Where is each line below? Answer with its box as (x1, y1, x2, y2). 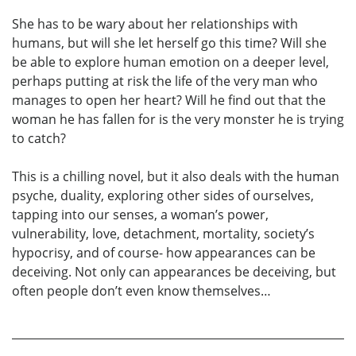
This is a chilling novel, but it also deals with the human (12, 168, 339, 186)
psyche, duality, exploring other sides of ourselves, (12, 187, 314, 205)
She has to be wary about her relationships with (12, 15, 298, 33)
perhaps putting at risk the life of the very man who (12, 72, 318, 91)
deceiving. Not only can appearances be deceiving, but (12, 263, 336, 281)
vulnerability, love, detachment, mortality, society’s (12, 225, 315, 243)
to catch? (12, 130, 66, 148)
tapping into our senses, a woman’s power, (12, 206, 269, 224)
